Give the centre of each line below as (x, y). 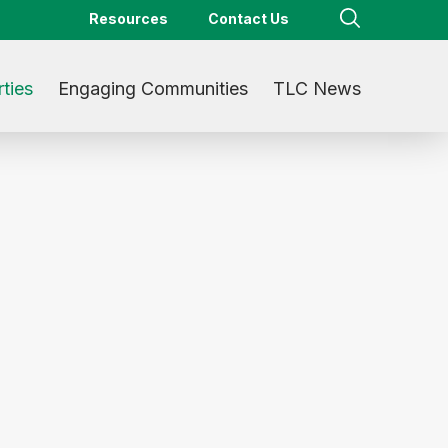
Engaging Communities (153, 88)
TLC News (317, 88)
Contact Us (248, 18)
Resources (128, 18)
